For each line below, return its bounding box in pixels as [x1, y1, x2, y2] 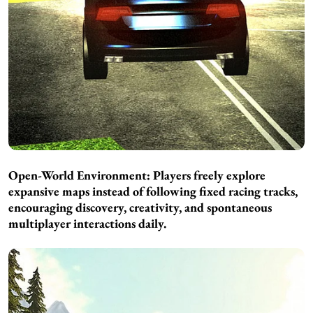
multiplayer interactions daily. [8, 215, 166, 232]
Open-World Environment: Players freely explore [8, 167, 265, 184]
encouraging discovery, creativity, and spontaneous [8, 199, 272, 216]
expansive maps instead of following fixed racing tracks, [8, 183, 298, 200]
